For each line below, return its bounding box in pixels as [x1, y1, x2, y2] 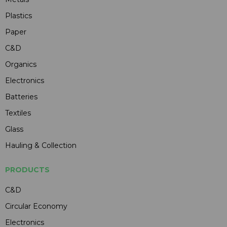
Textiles [5, 108, 31, 118]
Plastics [5, 11, 32, 20]
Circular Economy [5, 202, 67, 211]
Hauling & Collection [5, 141, 77, 150]
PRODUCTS [5, 165, 50, 174]
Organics [5, 60, 36, 69]
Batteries [5, 92, 37, 101]
